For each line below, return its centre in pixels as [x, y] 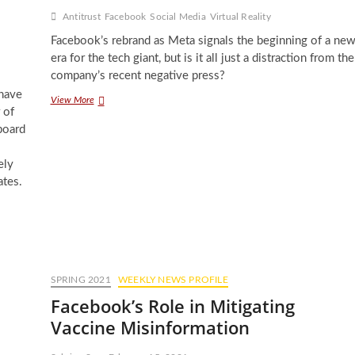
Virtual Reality [240, 17]
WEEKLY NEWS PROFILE [173, 280]
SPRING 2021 [80, 280]
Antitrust [81, 17]
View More [72, 100]
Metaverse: [115, 128]
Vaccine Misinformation [150, 327]
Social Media [178, 17]
